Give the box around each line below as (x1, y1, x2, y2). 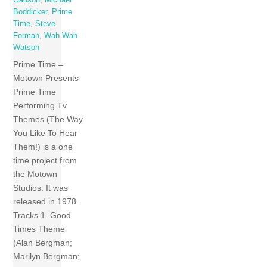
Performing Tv (13, 100, 67, 110)
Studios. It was (13, 182, 69, 193)
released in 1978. (13, 196, 79, 206)
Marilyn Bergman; (13, 251, 80, 261)
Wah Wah (44, 32, 78, 41)
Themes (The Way (13, 114, 83, 124)
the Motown (13, 169, 58, 179)
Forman (13, 32, 40, 41)
